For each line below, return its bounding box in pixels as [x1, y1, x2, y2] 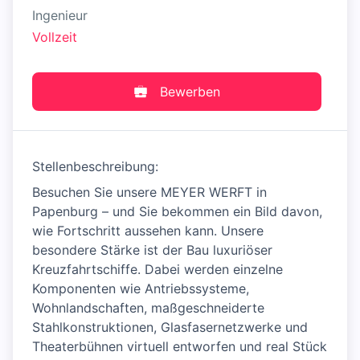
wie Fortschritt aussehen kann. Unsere [32, 223, 264, 239]
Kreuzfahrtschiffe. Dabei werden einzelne [32, 261, 283, 278]
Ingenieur [32, 7, 88, 23]
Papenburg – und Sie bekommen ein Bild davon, [32, 203, 322, 220]
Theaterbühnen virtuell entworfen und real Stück [32, 338, 327, 355]
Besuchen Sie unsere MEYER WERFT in [32, 184, 267, 201]
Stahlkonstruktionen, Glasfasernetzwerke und [32, 319, 308, 336]
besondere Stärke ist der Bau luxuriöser [32, 242, 272, 259]
